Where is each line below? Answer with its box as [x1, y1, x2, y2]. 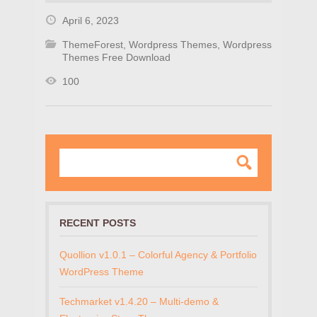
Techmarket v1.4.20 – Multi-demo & [59, 296, 219, 308]
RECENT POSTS [59, 217, 136, 229]
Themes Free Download [62, 52, 171, 64]
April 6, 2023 [62, 15, 119, 27]
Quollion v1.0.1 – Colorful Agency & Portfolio [59, 249, 257, 261]
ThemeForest [62, 39, 123, 51]
